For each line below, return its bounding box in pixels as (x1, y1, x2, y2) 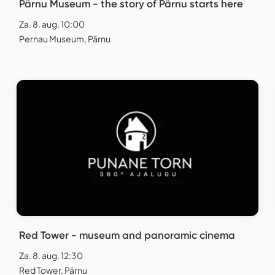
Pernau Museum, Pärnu (19, 33, 110, 45)
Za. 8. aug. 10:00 (19, 18, 85, 30)
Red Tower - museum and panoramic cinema (19, 228, 235, 241)
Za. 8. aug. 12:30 (19, 249, 83, 261)
